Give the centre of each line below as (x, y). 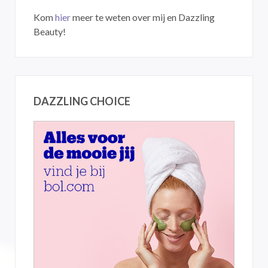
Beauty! (50, 31)
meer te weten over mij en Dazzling (143, 17)
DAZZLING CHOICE (82, 101)
